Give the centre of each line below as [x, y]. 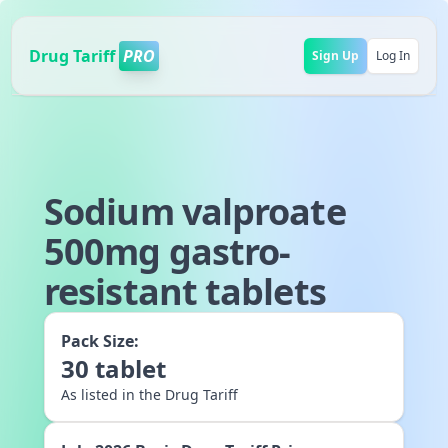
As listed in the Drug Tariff [149, 394]
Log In [392, 55]
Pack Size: [100, 341]
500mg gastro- [167, 251]
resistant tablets [185, 291]
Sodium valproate [195, 211]
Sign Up [335, 55]
